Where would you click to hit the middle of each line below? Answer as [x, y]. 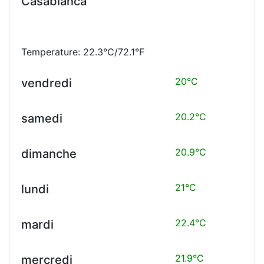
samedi [42, 118]
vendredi [47, 83]
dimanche [49, 154]
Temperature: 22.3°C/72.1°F [83, 52]
